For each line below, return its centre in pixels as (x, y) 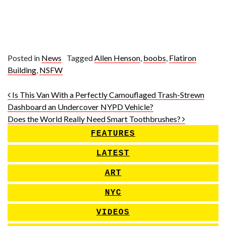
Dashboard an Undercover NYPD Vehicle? (80, 107)
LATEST (113, 153)
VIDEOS (113, 212)
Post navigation (57, 98)
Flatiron (183, 58)
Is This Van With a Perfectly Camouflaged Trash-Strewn (107, 95)
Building (22, 70)
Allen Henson (117, 58)
